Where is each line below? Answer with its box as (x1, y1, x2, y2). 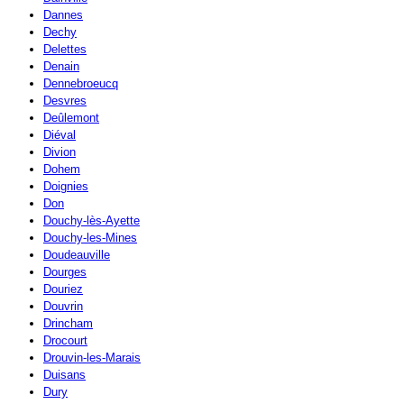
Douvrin (43, 299, 83, 314)
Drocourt (43, 334, 87, 348)
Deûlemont (43, 111, 99, 125)
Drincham (43, 317, 93, 331)
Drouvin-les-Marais (43, 351, 141, 365)
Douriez (43, 282, 83, 297)
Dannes (43, 8, 83, 23)
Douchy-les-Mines (43, 231, 137, 245)
